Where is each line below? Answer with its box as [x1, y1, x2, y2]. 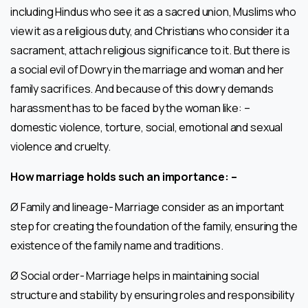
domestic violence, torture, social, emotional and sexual [10, 119, 283, 135]
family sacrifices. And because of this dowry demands [10, 80, 274, 96]
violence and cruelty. [10, 138, 111, 154]
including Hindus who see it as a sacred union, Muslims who [10, 3, 296, 19]
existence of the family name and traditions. [10, 237, 223, 253]
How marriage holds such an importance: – [10, 168, 237, 184]
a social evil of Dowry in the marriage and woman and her [10, 61, 285, 77]
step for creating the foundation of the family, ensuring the [10, 218, 298, 234]
